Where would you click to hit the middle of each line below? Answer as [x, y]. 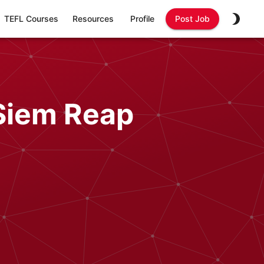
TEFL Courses [31, 19]
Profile [142, 19]
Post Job [192, 19]
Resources [93, 19]
